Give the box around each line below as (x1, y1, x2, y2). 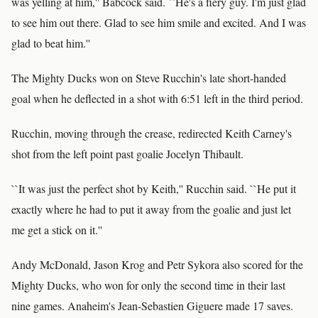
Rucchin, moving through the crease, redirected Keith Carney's (11, 126, 292, 141)
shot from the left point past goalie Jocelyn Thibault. (11, 146, 243, 161)
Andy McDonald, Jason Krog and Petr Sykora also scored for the (11, 257, 303, 272)
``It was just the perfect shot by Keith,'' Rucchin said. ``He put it (11, 181, 296, 196)
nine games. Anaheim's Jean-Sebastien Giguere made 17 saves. (11, 298, 293, 313)
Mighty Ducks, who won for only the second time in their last (11, 278, 285, 292)
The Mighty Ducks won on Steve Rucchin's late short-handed (11, 70, 286, 85)
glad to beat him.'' (11, 35, 90, 50)
